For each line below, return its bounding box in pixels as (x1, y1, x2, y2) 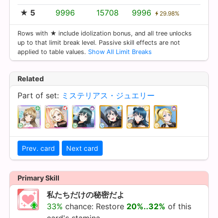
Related (18, 74, 44, 83)
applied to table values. (18, 48, 88, 55)
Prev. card (22, 144, 55, 152)
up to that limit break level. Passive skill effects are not (18, 38, 180, 46)
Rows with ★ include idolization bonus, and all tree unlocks (18, 29, 192, 37)
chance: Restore (63, 201, 127, 211)
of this (165, 201, 191, 211)
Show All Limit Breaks (88, 48, 152, 55)
